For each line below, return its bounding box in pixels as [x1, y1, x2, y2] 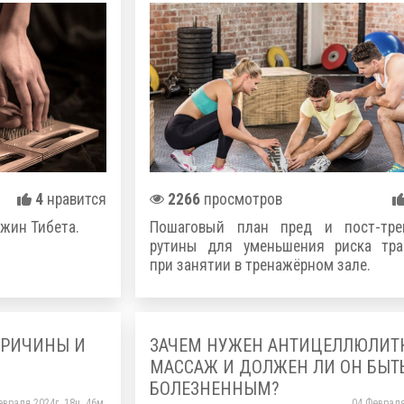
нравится [43, 189, 106, 208]
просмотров [200, 189, 282, 208]
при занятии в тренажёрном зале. [150, 255, 371, 274]
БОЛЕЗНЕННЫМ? [150, 378, 280, 400]
